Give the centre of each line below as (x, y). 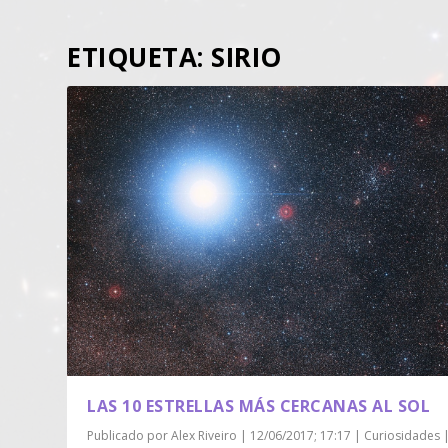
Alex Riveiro (204, 436)
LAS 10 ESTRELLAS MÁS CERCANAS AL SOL (259, 406)
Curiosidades (402, 436)
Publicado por (129, 436)
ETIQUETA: (139, 57)
